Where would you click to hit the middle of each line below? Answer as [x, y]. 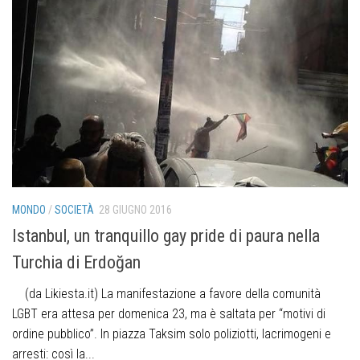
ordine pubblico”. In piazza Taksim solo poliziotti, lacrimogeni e [172, 334]
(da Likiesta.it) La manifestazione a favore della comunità [166, 294]
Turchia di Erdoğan [76, 263]
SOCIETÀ [74, 209]
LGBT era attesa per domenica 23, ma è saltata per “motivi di [169, 314]
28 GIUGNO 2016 [135, 209]
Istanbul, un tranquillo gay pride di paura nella [166, 236]
